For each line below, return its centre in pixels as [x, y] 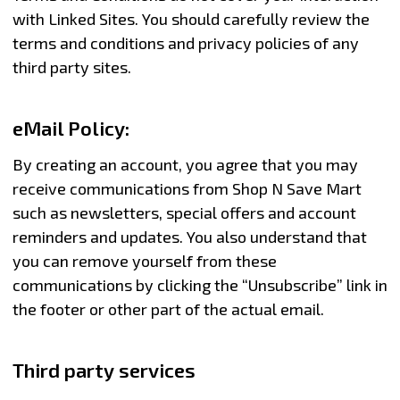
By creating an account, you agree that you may [185, 164]
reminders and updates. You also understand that [189, 236]
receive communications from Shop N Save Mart [187, 188]
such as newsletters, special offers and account [184, 212]
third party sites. [71, 67]
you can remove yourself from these [144, 260]
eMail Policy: [71, 127]
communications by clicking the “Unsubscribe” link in [200, 284]
